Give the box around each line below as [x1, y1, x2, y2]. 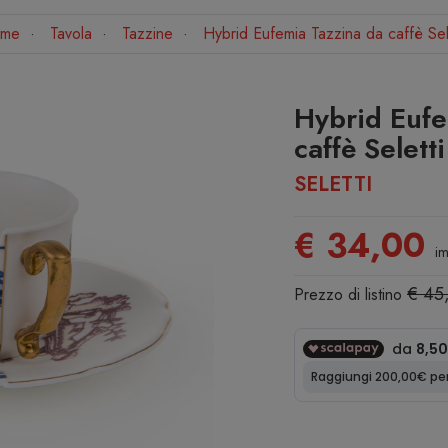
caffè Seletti [294, 127, 445, 169]
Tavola [50, 21, 92, 45]
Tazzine [122, 21, 173, 45]
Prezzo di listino [294, 282, 407, 306]
